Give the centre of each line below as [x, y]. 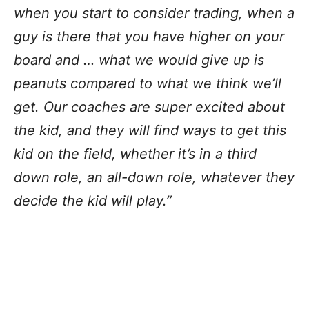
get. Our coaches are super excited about [149, 107]
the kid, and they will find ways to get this [150, 130]
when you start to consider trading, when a [154, 13]
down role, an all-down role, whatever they [154, 177]
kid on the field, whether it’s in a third [135, 153]
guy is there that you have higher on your [149, 36]
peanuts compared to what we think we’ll [148, 83]
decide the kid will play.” [93, 200]
